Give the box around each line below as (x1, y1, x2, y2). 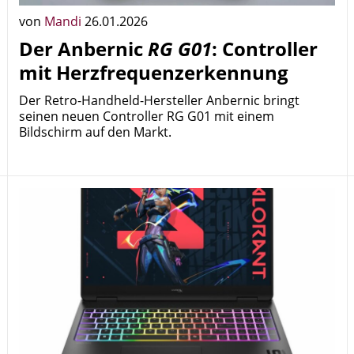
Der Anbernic (19, 36, 148, 62)
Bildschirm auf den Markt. (19, 123, 171, 141)
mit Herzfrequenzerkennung (19, 59, 288, 85)
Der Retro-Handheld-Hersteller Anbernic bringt (19, 92, 299, 109)
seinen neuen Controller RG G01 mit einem (19, 107, 274, 125)
